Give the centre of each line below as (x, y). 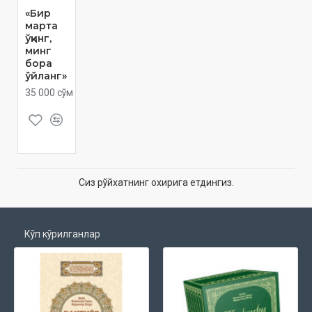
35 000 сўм (49, 92)
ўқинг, (38, 38)
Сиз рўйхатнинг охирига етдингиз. (156, 182)
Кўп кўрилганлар (62, 234)
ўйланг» (46, 76)
